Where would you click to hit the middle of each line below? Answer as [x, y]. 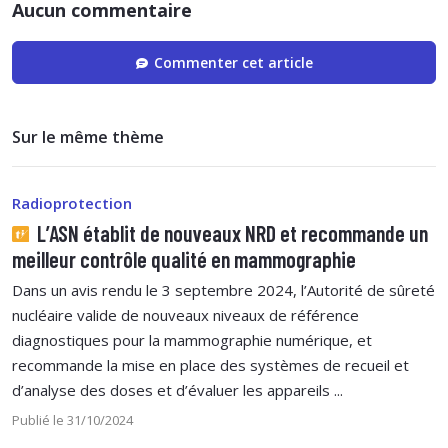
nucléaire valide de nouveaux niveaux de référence [185, 314]
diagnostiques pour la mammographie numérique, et [192, 339]
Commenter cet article [233, 62]
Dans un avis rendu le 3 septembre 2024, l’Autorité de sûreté [223, 289]
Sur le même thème [88, 136]
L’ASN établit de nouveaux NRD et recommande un [230, 232]
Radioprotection [72, 202]
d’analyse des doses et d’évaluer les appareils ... [177, 389]
